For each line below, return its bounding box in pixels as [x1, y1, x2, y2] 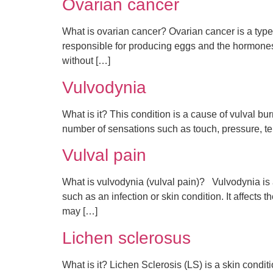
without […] [62, 55, 110, 66]
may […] [62, 206, 97, 217]
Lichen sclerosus [62, 228, 191, 247]
